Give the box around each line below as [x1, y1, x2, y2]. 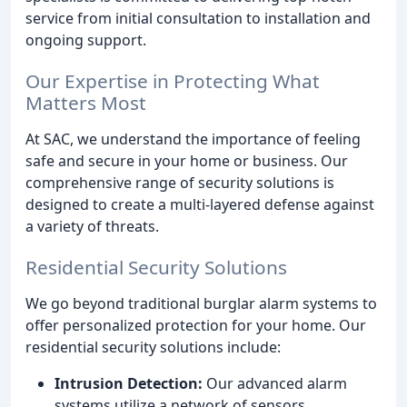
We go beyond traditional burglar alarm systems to [25, 293, 377, 313]
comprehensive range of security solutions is [25, 172, 334, 193]
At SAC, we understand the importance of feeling [25, 128, 361, 149]
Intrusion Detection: [55, 372, 203, 393]
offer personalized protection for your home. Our [25, 314, 366, 335]
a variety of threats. [25, 215, 159, 236]
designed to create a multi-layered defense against [25, 194, 374, 214]
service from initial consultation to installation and [25, 8, 371, 28]
